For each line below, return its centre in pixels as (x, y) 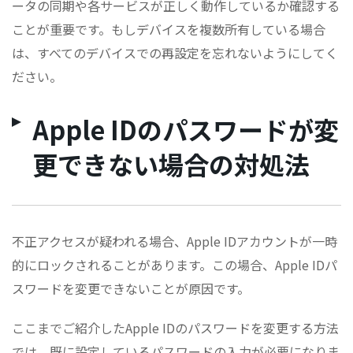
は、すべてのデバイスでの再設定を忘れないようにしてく (175, 53)
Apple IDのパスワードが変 (186, 130)
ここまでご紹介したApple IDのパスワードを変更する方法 (175, 328)
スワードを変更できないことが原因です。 (131, 289)
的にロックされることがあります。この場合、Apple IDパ (175, 265)
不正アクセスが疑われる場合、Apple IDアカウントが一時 (175, 242)
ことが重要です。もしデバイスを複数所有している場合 (169, 30)
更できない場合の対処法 (171, 164)
